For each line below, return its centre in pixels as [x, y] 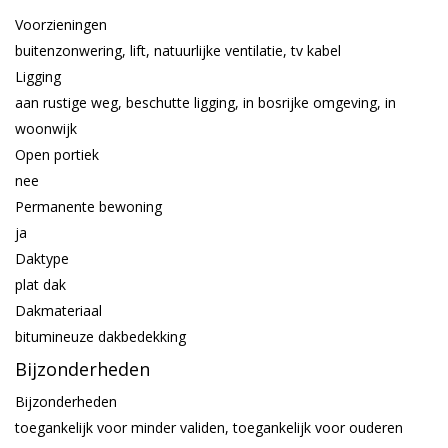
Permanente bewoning [88, 206]
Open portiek [57, 154]
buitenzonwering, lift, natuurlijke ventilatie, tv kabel [178, 50]
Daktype [42, 258]
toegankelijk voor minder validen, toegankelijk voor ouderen [209, 427]
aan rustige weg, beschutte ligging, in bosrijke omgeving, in [205, 102]
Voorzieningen [61, 24]
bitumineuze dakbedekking [100, 336]
